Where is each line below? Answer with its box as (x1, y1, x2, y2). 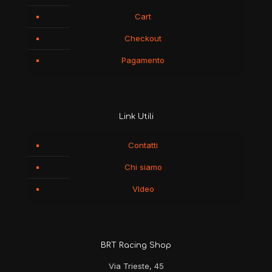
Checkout (124, 33, 161, 43)
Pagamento (121, 55, 165, 65)
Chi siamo (124, 161, 162, 172)
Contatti (128, 140, 158, 150)
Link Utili (118, 112, 154, 121)
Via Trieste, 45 (108, 260, 164, 271)
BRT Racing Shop (101, 240, 171, 250)
